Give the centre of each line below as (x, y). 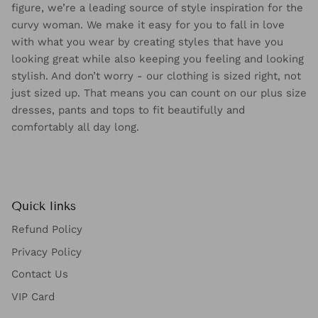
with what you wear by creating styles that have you (147, 54)
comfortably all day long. (75, 139)
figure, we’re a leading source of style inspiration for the (157, 20)
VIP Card (33, 308)
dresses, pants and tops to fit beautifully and (128, 122)
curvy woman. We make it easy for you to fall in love (148, 37)
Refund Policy (47, 242)
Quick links (44, 219)
